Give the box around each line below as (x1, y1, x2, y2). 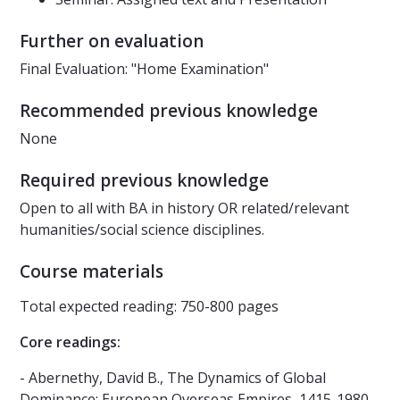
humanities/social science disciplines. (20, 220, 264, 240)
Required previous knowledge (20, 169, 269, 193)
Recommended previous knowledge (20, 99, 318, 123)
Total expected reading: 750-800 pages (20, 296, 279, 317)
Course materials (20, 260, 163, 284)
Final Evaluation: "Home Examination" (20, 59, 269, 79)
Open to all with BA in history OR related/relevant (20, 198, 349, 219)
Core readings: (20, 332, 121, 353)
